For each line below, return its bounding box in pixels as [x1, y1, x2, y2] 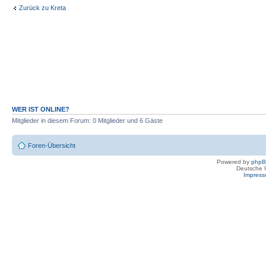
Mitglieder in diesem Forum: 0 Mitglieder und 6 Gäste [12, 117, 163, 125]
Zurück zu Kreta [19, 4, 66, 11]
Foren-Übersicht [28, 141, 75, 149]
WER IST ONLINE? [12, 106, 69, 113]
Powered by [217, 158, 251, 165]
